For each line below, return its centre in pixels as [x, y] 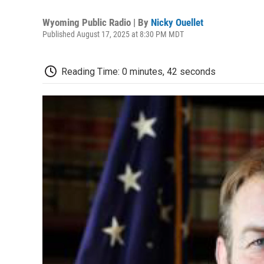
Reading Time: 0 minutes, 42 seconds [138, 71]
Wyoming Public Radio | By [97, 22]
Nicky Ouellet [177, 22]
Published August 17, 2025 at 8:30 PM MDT [113, 34]
